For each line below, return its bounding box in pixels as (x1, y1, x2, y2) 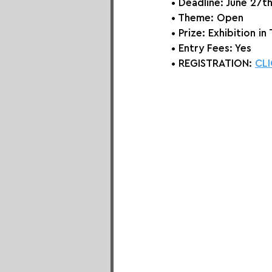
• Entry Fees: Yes (171, 42, 251, 53)
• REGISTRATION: (171, 58, 255, 69)
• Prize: (171, 27, 205, 38)
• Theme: (171, 12, 217, 23)
